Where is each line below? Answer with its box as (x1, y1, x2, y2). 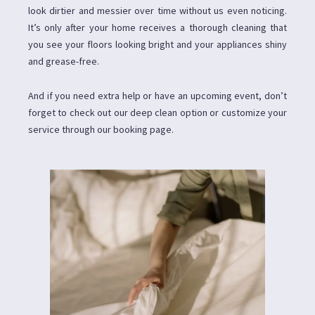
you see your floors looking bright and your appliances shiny (28, 37, 287, 51)
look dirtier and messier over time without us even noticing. (28, 4, 287, 17)
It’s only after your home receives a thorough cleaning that (28, 20, 287, 34)
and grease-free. (28, 54, 99, 67)
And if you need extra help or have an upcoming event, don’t (28, 89, 287, 102)
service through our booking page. (28, 122, 174, 136)
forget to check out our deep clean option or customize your (28, 105, 287, 119)
